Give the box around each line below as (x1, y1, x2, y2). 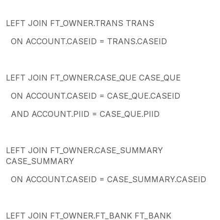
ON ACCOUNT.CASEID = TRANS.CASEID (6, 36, 167, 46)
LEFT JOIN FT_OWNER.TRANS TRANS (6, 18, 154, 28)
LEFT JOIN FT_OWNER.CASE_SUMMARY (6, 145, 163, 155)
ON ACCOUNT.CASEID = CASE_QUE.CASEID (6, 90, 180, 101)
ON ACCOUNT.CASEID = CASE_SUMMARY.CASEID (6, 174, 206, 184)
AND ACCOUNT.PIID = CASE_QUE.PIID (6, 109, 160, 119)
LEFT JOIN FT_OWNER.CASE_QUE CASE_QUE (6, 72, 181, 82)
